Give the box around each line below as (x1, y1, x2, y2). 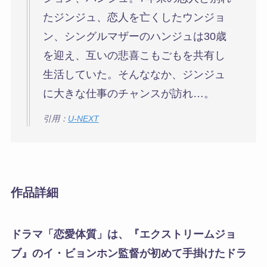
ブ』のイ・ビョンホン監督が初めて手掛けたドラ (10, 247, 247, 259)
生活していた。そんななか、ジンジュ (42, 68, 225, 80)
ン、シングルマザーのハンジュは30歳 (42, 30, 226, 42)
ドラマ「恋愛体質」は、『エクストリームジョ (10, 228, 236, 240)
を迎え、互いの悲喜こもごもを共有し (42, 49, 225, 61)
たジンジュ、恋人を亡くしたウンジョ (42, 11, 225, 23)
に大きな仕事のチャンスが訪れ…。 (42, 87, 215, 100)
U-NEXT (67, 113, 99, 123)
